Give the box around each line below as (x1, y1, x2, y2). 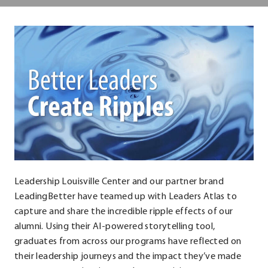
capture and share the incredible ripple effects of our (14, 207, 233, 217)
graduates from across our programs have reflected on (14, 237, 242, 247)
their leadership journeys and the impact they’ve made (14, 252, 242, 262)
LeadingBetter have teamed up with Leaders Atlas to (14, 192, 237, 202)
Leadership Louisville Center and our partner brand (14, 177, 224, 187)
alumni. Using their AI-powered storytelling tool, (14, 222, 215, 232)
